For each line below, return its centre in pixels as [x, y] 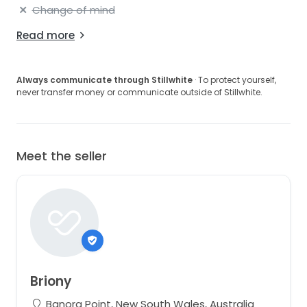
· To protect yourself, [234, 79]
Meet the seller [62, 156]
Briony [50, 281]
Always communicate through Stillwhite [105, 79]
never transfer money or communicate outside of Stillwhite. [139, 92]
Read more [46, 35]
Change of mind [73, 10]
